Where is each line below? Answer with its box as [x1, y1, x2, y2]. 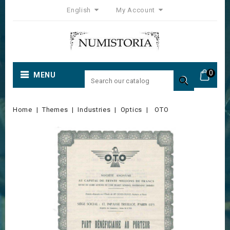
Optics [120, 106, 142, 113]
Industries [78, 106, 111, 113]
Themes [42, 106, 68, 113]
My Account [116, 6, 156, 14]
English [67, 6, 93, 14]
